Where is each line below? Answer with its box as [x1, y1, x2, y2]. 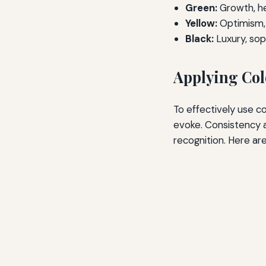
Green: [185, 1, 217, 15]
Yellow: [185, 17, 217, 30]
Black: [185, 32, 214, 46]
